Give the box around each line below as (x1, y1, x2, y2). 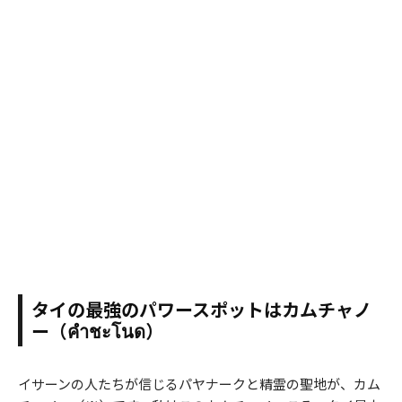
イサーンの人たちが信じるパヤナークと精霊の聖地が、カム (18, 373, 380, 393)
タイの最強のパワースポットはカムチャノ (31, 295, 371, 322)
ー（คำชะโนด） (31, 317, 163, 344)
